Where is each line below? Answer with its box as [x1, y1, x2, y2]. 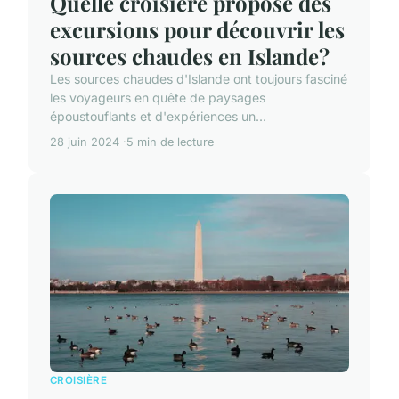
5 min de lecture [126, 135, 214, 150]
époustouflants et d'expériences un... [50, 109, 266, 125]
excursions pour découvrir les [50, 15, 345, 45]
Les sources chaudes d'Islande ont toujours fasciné [50, 71, 347, 87]
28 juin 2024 [50, 135, 119, 150]
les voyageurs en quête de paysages [50, 90, 265, 106]
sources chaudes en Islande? [50, 42, 330, 71]
